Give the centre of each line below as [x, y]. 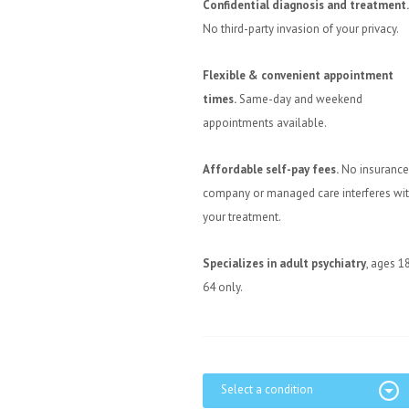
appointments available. [265, 123]
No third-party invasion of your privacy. [301, 29]
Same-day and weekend [299, 99]
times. [220, 99]
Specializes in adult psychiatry [284, 263]
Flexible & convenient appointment [298, 75]
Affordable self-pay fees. [271, 169]
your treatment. [242, 217]
